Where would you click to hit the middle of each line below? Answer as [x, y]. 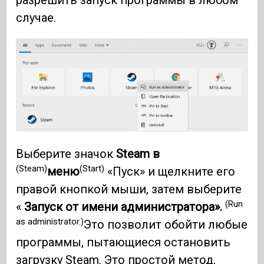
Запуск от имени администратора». [125, 207]
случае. [36, 17]
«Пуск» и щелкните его [170, 172]
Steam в [138, 154]
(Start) [92, 168]
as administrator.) [50, 221]
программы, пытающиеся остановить [123, 242]
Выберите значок [66, 154]
